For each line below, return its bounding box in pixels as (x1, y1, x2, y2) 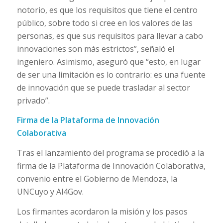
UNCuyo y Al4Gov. (16, 186, 84, 198)
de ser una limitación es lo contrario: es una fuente (16, 69, 206, 80)
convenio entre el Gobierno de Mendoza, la (16, 173, 177, 185)
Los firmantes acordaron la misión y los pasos (16, 206, 188, 217)
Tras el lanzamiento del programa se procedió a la (16, 147, 204, 159)
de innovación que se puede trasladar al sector (16, 82, 190, 93)
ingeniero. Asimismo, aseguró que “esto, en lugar (16, 56, 201, 67)
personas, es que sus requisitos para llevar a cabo (16, 30, 203, 41)
